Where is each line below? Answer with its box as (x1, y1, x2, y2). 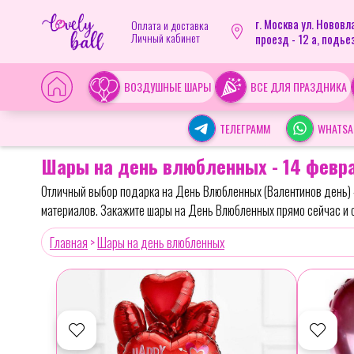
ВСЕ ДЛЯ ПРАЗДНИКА (250, 78, 347, 95)
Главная (50, 232, 88, 252)
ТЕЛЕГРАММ (220, 119, 270, 137)
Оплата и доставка (130, 17, 209, 33)
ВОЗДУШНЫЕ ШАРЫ (124, 78, 211, 95)
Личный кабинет (130, 29, 200, 46)
